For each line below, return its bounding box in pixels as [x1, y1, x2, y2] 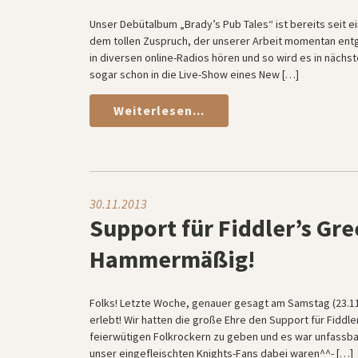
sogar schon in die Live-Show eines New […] [89, 67, 299, 82]
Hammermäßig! [89, 244, 255, 274]
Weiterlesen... [113, 102, 205, 118]
